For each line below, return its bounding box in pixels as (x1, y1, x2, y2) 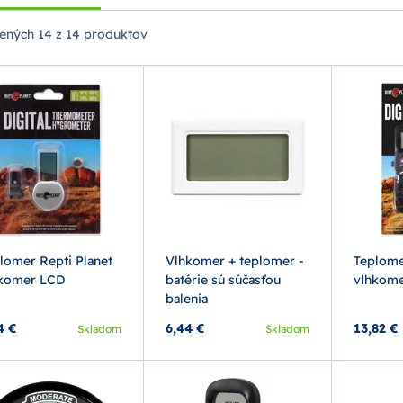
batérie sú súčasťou (166, 272, 282, 289)
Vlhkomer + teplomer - (166, 253, 305, 270)
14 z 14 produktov (34, 26, 148, 42)
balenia (166, 291, 209, 308)
